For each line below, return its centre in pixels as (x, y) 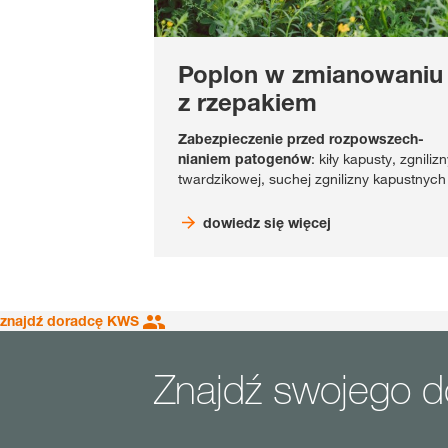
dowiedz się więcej (266, 222)
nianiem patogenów (244, 158)
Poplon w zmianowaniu (310, 74)
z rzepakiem (247, 102)
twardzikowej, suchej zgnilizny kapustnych (312, 178)
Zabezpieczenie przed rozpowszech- (301, 138)
